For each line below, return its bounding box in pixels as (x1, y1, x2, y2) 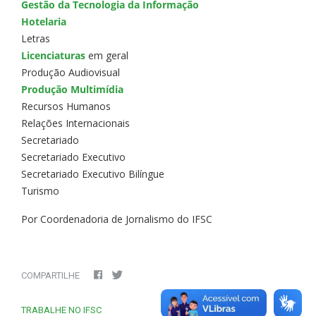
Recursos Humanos (21, 99, 111, 113)
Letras (21, 31, 50, 45)
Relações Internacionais (21, 116, 130, 130)
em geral (85, 48, 128, 62)
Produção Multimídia (21, 82, 123, 96)
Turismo (21, 183, 59, 197)
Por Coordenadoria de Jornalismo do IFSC (21, 212, 212, 226)
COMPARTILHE (21, 269, 80, 281)
